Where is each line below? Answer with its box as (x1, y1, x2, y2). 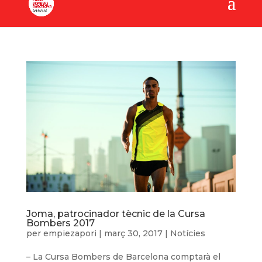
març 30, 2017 (104, 228, 163, 239)
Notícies (170, 228, 205, 239)
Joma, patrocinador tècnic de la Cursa (26, 208, 205, 219)
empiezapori (43, 228, 96, 239)
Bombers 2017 (26, 218, 95, 229)
